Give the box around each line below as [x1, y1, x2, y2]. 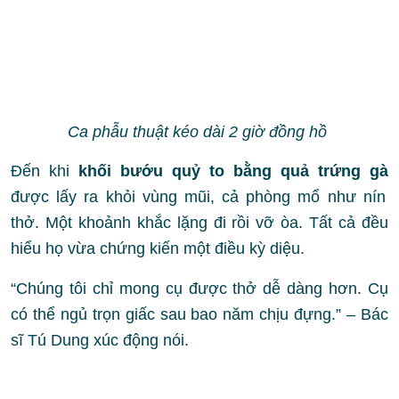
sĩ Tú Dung [11, 331, 89, 350]
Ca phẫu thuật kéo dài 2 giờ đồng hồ [68, 123, 331, 142]
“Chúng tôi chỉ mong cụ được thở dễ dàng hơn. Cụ [11, 280, 388, 298]
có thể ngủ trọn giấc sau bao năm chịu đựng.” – [11, 305, 361, 324]
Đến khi [11, 162, 78, 181]
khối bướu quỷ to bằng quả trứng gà [78, 162, 388, 181]
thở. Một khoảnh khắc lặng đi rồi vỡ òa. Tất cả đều [11, 214, 388, 232]
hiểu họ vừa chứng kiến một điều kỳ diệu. [11, 240, 305, 258]
